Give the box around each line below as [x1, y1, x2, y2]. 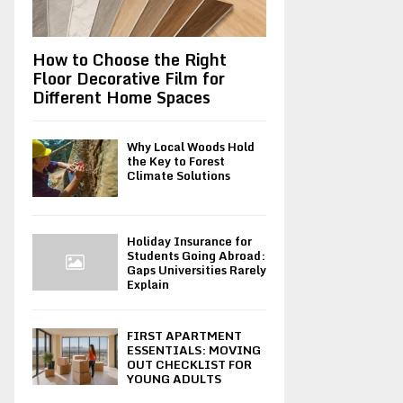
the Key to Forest [127, 151, 225, 172]
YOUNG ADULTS [127, 368, 221, 389]
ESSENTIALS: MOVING [127, 339, 261, 360]
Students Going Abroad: [127, 245, 265, 265]
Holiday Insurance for [127, 230, 252, 251]
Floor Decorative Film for [32, 65, 225, 93]
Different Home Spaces [32, 84, 210, 112]
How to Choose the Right [32, 46, 227, 74]
